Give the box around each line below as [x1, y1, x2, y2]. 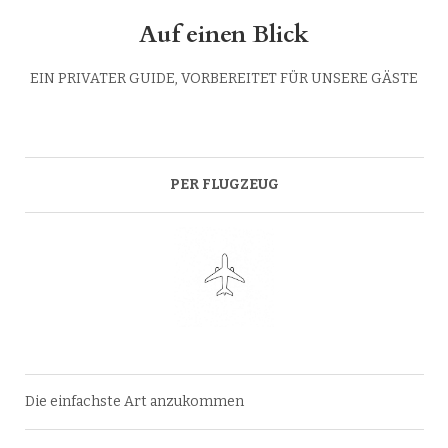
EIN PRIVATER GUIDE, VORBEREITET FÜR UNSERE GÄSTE [30, 70, 418, 88]
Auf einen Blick [139, 18, 309, 52]
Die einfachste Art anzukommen [24, 393, 244, 411]
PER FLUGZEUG [169, 176, 279, 194]
